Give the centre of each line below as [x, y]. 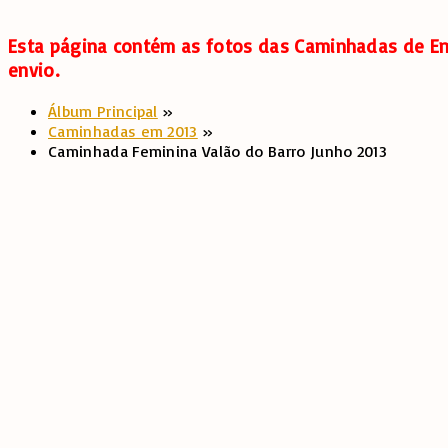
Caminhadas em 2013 [123, 131]
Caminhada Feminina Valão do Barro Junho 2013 [218, 151]
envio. [33, 70]
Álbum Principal [103, 111]
